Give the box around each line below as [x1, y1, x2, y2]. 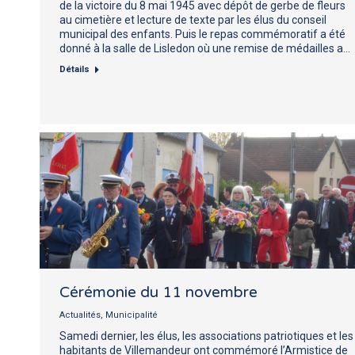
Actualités [59, 309, 101, 320]
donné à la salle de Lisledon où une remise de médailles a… [59, 41, 350, 55]
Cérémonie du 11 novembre [59, 283, 258, 301]
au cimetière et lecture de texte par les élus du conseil [59, 13, 326, 26]
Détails [59, 63, 90, 74]
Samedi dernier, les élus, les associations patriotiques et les [59, 329, 353, 342]
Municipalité [105, 309, 158, 320]
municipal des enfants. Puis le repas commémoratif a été [59, 27, 345, 40]
